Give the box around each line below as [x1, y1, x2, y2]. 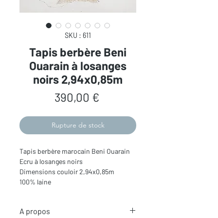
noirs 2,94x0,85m [33, 72, 123, 87]
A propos [19, 206, 50, 216]
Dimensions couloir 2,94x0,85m [19, 167, 114, 176]
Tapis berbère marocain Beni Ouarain [19, 147, 130, 156]
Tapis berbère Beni [29, 45, 127, 59]
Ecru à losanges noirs [19, 157, 83, 166]
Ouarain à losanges [29, 58, 127, 73]
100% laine [19, 178, 51, 186]
